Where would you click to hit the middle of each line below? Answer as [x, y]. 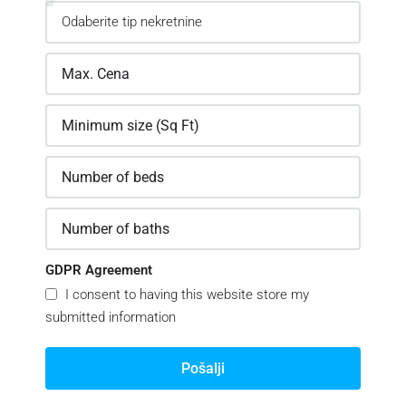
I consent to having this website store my [185, 295]
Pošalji [203, 368]
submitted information [111, 317]
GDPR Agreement [99, 270]
